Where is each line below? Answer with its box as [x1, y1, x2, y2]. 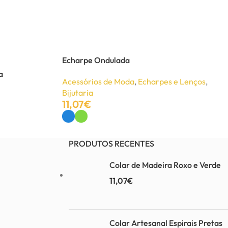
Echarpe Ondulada [62, 55, 130, 65]
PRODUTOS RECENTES [68, 138, 154, 149]
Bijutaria [62, 88, 93, 98]
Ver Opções [62, 125, 100, 134]
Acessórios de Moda [62, 76, 134, 87]
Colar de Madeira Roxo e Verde [109, 160, 221, 170]
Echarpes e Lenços [138, 76, 206, 87]
